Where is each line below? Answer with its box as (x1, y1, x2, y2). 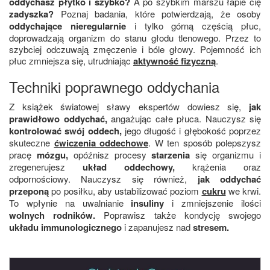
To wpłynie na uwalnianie (9, 196, 131, 209)
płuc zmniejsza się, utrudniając (9, 54, 133, 67)
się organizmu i (195, 148, 262, 161)
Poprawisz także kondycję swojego (104, 209, 262, 221)
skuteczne (9, 136, 54, 149)
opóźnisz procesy (73, 148, 152, 161)
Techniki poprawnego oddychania (9, 76, 219, 97)
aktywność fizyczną (133, 54, 216, 67)
